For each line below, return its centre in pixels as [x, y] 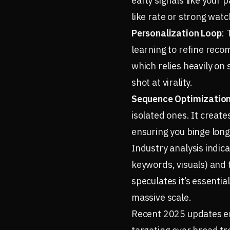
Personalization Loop [177, 33]
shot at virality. [162, 82]
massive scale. [161, 197]
